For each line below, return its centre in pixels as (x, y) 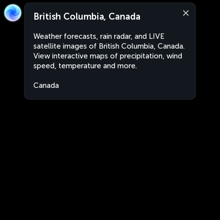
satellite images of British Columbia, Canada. (109, 46)
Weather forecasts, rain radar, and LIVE (99, 36)
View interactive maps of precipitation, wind (108, 56)
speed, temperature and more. (85, 66)
